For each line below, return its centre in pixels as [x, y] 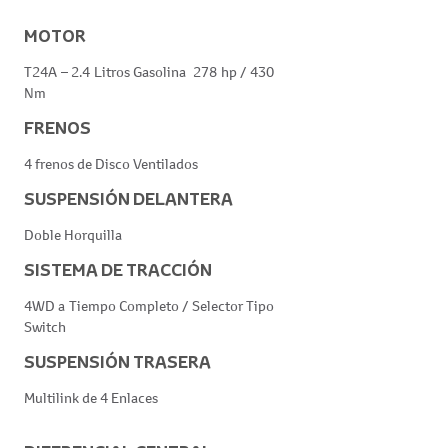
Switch [45, 327]
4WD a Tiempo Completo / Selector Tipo [149, 306]
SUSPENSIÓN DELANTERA [128, 199]
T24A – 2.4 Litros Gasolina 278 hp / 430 [149, 72]
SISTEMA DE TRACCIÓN [118, 270]
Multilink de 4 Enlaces [94, 398]
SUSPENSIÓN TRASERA [117, 362]
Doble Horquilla [73, 235]
